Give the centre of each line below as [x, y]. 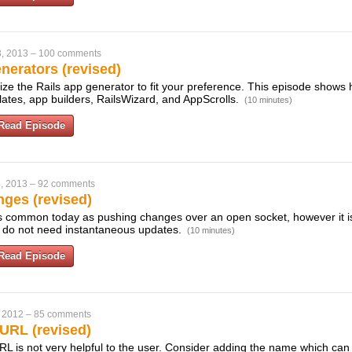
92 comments [66, 184]
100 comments [70, 53]
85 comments [62, 314]
